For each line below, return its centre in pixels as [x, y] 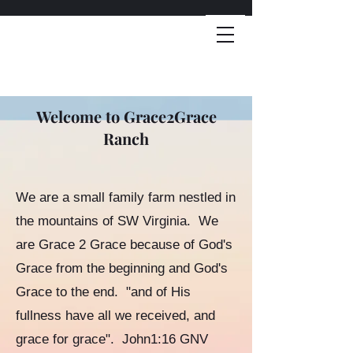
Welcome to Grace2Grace [126, 116]
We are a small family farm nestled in [126, 197]
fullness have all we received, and [115, 316]
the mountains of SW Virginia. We [117, 221]
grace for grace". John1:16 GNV [112, 339]
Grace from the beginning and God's [122, 268]
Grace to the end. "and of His [103, 292]
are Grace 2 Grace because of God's [124, 245]
